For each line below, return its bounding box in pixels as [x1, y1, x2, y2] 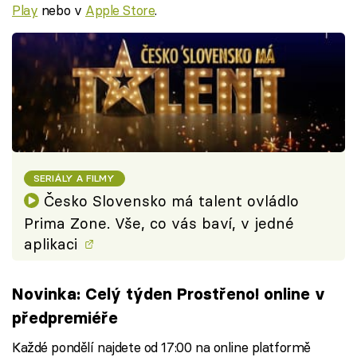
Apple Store [84, 2, 155, 19]
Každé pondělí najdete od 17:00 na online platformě [12, 338, 311, 355]
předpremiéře [12, 307, 118, 328]
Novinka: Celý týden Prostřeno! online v [12, 283, 325, 304]
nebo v [37, 2, 85, 19]
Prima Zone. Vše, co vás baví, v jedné [24, 214, 294, 233]
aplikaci [24, 234, 82, 253]
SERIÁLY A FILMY [33, 171, 116, 184]
